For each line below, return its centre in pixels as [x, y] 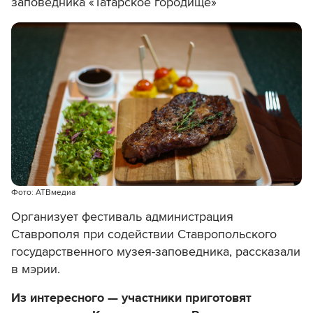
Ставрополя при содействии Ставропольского [144, 234]
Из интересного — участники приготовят [131, 298]
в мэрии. [36, 269]
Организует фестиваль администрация [122, 217]
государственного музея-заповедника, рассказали [156, 252]
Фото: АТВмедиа [43, 193]
